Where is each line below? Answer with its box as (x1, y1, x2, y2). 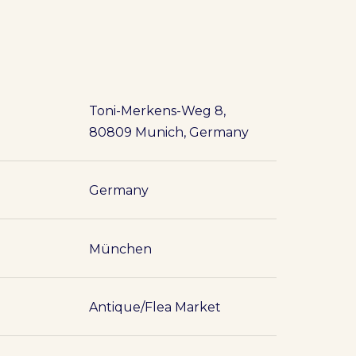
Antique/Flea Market (89, 299, 222, 315)
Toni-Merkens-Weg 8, (89, 103, 226, 118)
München (89, 241, 153, 257)
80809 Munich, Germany (89, 125, 250, 140)
